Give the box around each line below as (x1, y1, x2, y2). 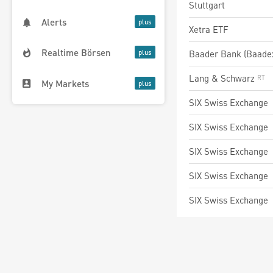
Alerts (41, 16, 66, 29)
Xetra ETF (189, 23, 229, 35)
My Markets (41, 77, 89, 90)
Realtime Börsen (41, 46, 111, 59)
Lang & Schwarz (189, 72, 257, 84)
